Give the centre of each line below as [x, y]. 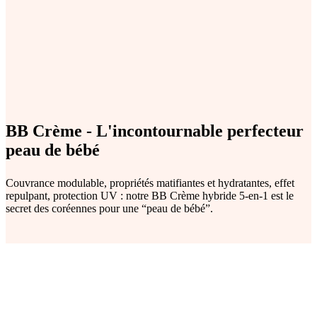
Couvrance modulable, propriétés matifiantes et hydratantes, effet [150, 183]
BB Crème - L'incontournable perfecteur [155, 131]
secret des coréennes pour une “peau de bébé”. [109, 208]
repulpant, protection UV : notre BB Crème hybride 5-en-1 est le [150, 195]
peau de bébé [53, 150]
